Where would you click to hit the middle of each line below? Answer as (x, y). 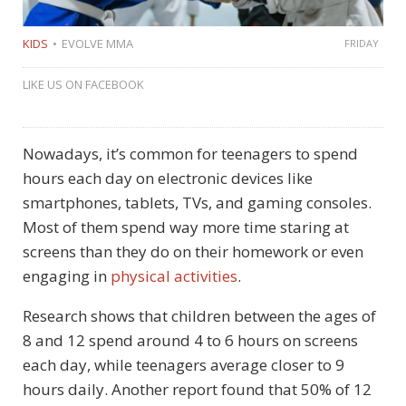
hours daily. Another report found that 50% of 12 (197, 389)
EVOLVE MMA (97, 43)
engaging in (67, 275)
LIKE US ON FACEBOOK (83, 84)
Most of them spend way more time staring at (186, 227)
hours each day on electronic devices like (168, 178)
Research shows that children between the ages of (199, 315)
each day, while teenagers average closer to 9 (184, 364)
